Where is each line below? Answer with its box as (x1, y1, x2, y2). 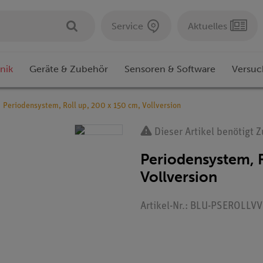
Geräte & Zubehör (29, 63, 108, 75)
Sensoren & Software (124, 63, 215, 75)
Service (112, 20, 143, 32)
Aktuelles (188, 20, 227, 32)
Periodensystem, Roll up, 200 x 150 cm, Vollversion (3, 102, 181, 111)
